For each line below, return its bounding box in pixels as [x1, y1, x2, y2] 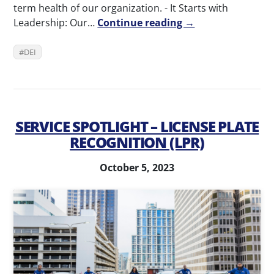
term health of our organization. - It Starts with [13, 1, 229, 15]
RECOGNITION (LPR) [70, 132, 204, 153]
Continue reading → [97, 16, 195, 30]
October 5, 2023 [100, 161, 174, 175]
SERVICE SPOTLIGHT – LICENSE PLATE [15, 116, 259, 137]
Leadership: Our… [13, 16, 98, 30]
